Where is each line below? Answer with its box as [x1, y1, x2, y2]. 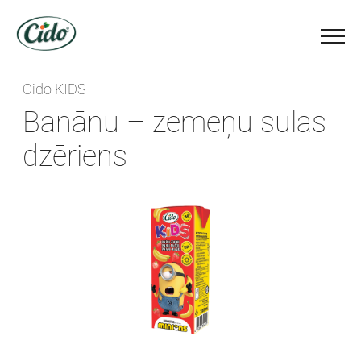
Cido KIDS [23, 81, 86, 98]
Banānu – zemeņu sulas [23, 106, 326, 139]
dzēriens [23, 139, 127, 173]
